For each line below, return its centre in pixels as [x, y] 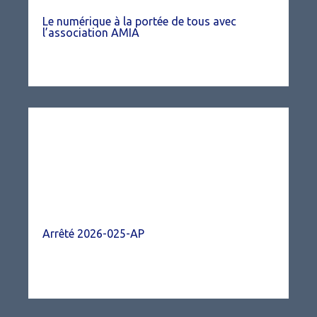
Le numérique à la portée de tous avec [139, 21]
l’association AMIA [91, 33]
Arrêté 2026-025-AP [93, 234]
